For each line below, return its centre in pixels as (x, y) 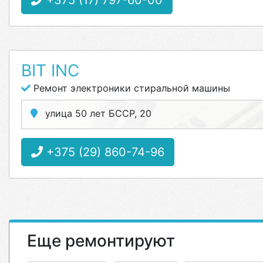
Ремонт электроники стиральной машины (130, 88)
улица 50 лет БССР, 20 (97, 113)
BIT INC (50, 70)
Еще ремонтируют (101, 241)
